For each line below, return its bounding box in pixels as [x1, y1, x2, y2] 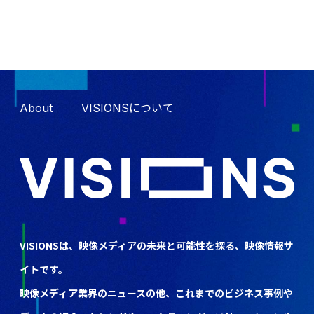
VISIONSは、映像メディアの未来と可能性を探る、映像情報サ [20, 238, 294, 253]
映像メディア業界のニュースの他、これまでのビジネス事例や [20, 286, 293, 301]
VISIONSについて [81, 100, 174, 115]
